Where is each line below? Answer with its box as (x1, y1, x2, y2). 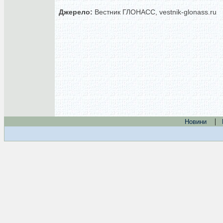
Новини (185, 118, 207, 125)
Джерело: (59, 8, 93, 16)
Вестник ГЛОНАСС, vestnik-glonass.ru (93, 8, 217, 16)
